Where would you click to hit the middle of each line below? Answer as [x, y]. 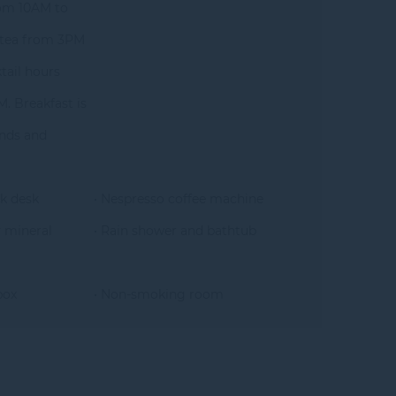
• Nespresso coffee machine [178, 199]
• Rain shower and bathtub [175, 231]
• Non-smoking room [158, 294]
